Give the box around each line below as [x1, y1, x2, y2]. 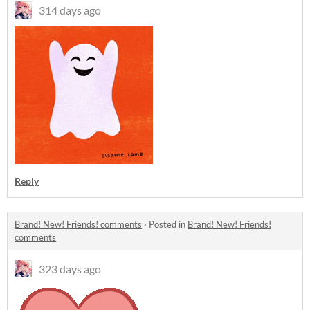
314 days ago [39, 3, 101, 17]
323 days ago [39, 262, 101, 275]
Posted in [149, 219, 188, 230]
